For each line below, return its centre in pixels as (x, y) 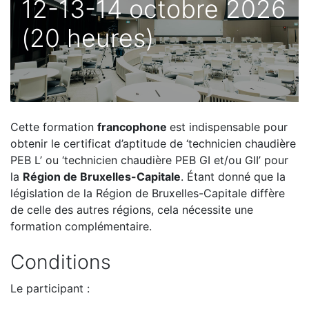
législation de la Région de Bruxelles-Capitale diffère (148, 193)
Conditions (61, 262)
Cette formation (54, 127)
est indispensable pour (229, 127)
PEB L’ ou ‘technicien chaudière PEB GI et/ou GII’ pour (149, 160)
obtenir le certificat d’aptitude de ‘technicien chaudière (153, 143)
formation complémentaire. (81, 226)
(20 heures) (88, 38)
